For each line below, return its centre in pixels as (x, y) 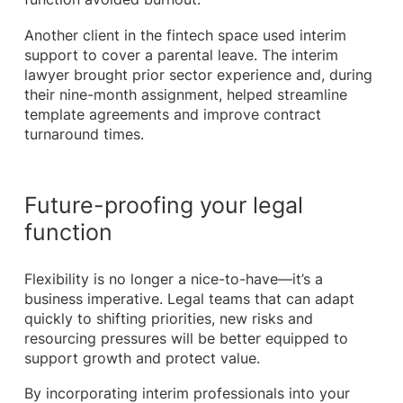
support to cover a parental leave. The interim (181, 55)
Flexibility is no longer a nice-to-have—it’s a (173, 279)
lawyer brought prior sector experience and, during (198, 75)
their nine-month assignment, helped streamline (185, 94)
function (68, 233)
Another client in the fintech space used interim (185, 35)
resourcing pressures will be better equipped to (186, 339)
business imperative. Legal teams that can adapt (189, 299)
